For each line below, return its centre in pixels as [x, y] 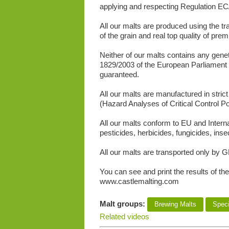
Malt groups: [123, 204]
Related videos [124, 217]
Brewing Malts [175, 204]
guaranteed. [119, 75]
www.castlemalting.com [139, 181]
